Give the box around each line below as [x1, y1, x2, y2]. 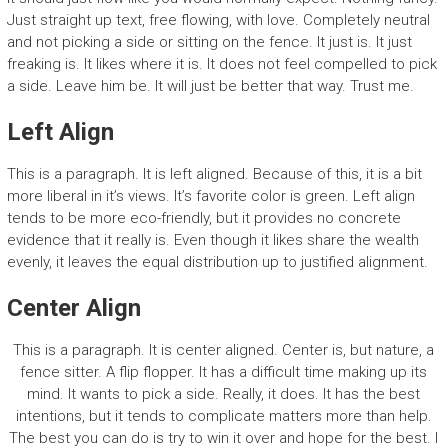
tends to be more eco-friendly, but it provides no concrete [6, 208, 401, 227]
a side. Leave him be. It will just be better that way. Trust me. [6, 76, 414, 95]
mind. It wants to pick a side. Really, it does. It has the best [27, 384, 421, 403]
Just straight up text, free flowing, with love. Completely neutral [6, 10, 430, 29]
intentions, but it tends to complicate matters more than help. [15, 406, 432, 425]
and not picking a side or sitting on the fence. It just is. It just [6, 32, 412, 51]
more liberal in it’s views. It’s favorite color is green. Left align [6, 186, 415, 205]
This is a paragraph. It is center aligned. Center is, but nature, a [13, 340, 435, 359]
